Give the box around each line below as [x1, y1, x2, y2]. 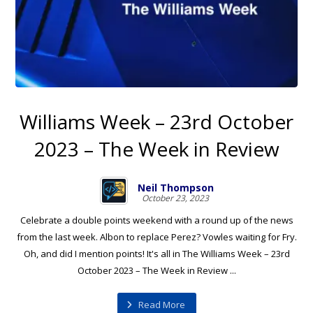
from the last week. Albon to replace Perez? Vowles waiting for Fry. [16, 230, 297, 243]
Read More [138, 298, 185, 312]
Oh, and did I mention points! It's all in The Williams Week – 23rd [23, 247, 290, 260]
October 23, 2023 [142, 191, 209, 204]
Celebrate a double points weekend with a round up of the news [20, 213, 293, 226]
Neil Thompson [137, 180, 214, 194]
